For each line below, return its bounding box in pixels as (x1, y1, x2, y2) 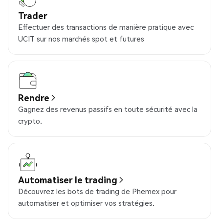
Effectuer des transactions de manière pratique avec (18, 22, 194, 32)
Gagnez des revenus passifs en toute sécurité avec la (18, 104, 197, 114)
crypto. (18, 116, 42, 126)
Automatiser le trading (18, 174, 117, 185)
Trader (18, 10, 47, 21)
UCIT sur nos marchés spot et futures (18, 34, 144, 44)
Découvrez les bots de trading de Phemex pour (18, 186, 176, 196)
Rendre (18, 92, 49, 103)
